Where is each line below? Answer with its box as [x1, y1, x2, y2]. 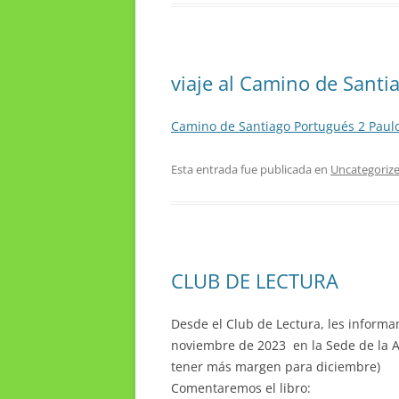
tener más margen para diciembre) [171, 357, 380, 375]
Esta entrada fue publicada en [171, 160, 330, 177]
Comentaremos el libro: [171, 379, 311, 396]
